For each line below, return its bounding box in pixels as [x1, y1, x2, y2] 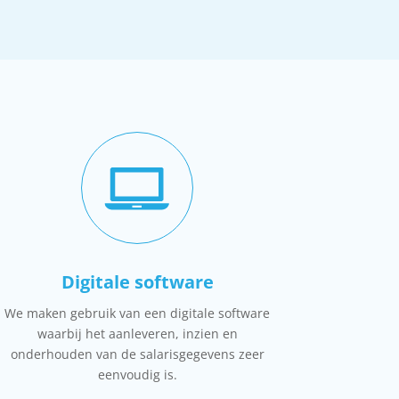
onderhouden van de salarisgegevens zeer [10, 345, 265, 362]
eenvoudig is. [97, 365, 177, 383]
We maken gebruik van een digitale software [4, 304, 271, 322]
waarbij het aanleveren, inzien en [37, 324, 238, 342]
